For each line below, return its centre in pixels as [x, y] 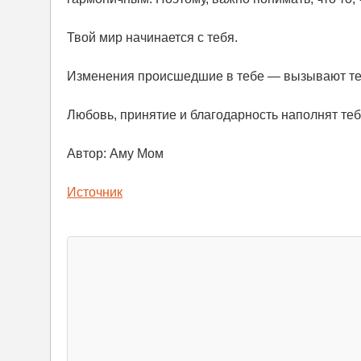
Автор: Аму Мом [115, 153]
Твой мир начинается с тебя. [152, 37]
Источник [95, 192]
